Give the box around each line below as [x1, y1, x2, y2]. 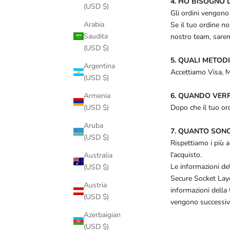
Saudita [84, 31, 108, 42]
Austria [84, 180, 107, 190]
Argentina [84, 61, 115, 71]
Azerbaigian [84, 210, 121, 220]
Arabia [84, 20, 104, 30]
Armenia [84, 91, 110, 101]
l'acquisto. [170, 149, 202, 160]
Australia [84, 150, 112, 161]
